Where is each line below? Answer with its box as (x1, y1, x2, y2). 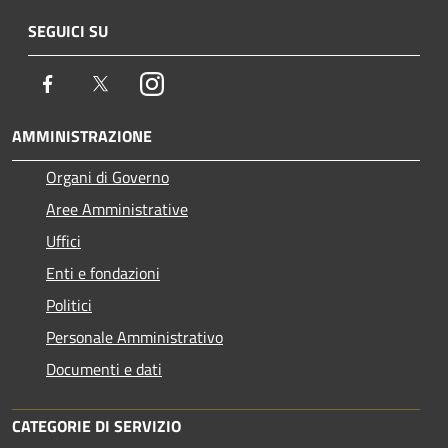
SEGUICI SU (28, 18, 108, 43)
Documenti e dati (46, 356, 162, 381)
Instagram (163, 70, 232, 95)
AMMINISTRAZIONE (12, 123, 152, 148)
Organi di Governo (46, 164, 169, 189)
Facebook (59, 70, 121, 95)
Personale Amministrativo (46, 324, 223, 349)
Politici (46, 292, 92, 317)
